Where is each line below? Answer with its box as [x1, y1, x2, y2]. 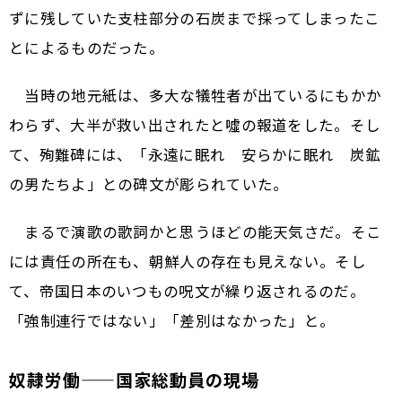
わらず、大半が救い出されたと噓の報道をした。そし [9, 113, 381, 135]
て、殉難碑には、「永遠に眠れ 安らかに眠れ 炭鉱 [9, 143, 381, 165]
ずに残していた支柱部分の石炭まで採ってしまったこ [9, 6, 380, 29]
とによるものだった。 [9, 36, 165, 58]
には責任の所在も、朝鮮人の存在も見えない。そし [9, 249, 366, 272]
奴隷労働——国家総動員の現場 [9, 366, 259, 391]
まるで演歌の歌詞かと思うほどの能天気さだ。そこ [9, 220, 382, 242]
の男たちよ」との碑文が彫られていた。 [9, 172, 289, 195]
